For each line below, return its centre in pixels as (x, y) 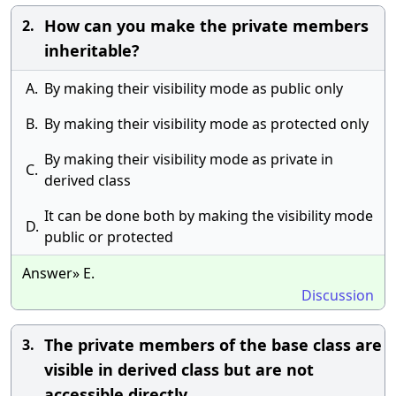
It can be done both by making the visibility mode (209, 216)
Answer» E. (58, 273)
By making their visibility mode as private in (189, 159)
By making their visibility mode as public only (194, 88)
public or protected (109, 237)
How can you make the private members (206, 26)
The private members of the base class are (213, 345)
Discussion (338, 295)
